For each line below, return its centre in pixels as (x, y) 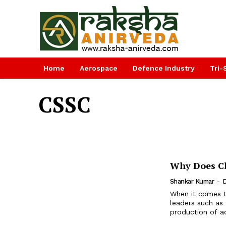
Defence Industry (164, 68)
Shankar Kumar (192, 182)
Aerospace (99, 68)
